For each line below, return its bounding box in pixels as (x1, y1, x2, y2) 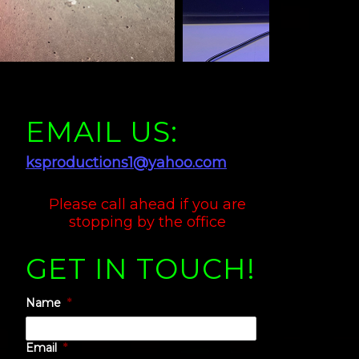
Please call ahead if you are (49, 196, 246, 213)
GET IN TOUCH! (26, 252, 256, 286)
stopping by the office (69, 213, 226, 231)
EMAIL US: (26, 115, 178, 149)
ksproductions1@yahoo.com (26, 154, 227, 171)
